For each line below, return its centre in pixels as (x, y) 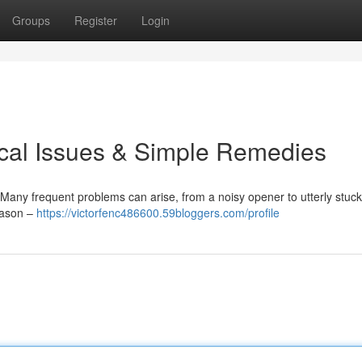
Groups (31, 20)
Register (96, 20)
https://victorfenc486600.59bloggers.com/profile (158, 213)
